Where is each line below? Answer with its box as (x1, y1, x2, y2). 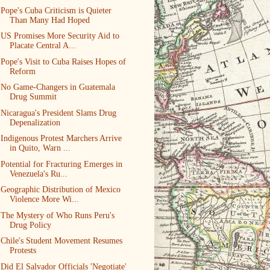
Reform (9, 66, 36, 76)
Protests (9, 246, 36, 256)
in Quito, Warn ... (9, 143, 71, 153)
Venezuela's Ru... (9, 169, 67, 178)
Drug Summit (9, 92, 57, 102)
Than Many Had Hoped (9, 15, 90, 25)
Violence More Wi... (9, 195, 79, 204)
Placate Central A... (9, 41, 76, 51)
